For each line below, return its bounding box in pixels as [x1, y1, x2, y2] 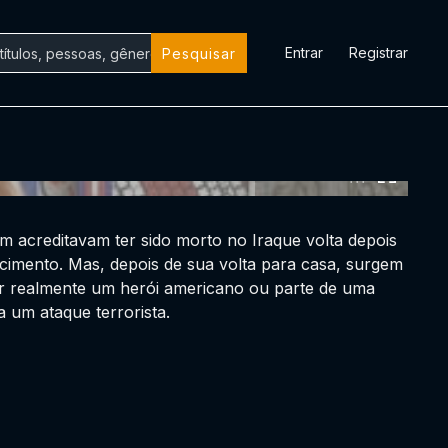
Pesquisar [162, 44, 236, 62]
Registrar [349, 44, 408, 61]
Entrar [285, 44, 323, 61]
